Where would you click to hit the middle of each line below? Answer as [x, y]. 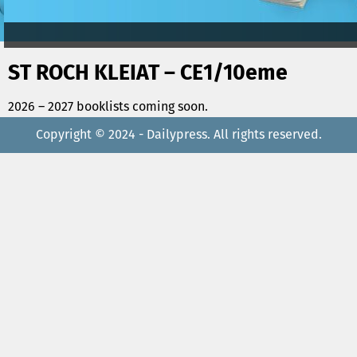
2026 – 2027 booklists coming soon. [108, 107]
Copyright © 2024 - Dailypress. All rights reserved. [178, 135]
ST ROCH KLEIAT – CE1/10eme [148, 73]
